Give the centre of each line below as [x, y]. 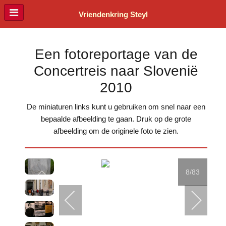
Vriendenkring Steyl [113, 15]
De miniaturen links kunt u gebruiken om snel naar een [116, 107]
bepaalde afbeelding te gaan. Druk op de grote [116, 119]
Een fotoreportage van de [116, 54]
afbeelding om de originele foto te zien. [116, 131]
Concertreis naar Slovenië [116, 71]
